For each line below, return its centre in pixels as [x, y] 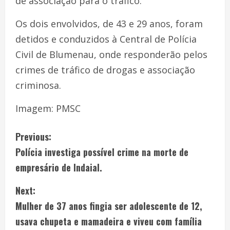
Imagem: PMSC [48, 108]
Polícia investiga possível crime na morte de [102, 152]
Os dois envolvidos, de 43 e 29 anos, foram [109, 24]
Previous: [33, 137]
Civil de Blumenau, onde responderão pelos [111, 54]
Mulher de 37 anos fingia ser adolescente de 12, [109, 206]
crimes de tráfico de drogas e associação [105, 70]
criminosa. [38, 85]
